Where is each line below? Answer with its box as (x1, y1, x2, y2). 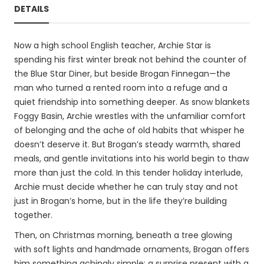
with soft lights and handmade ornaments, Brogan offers (14, 243, 249, 255)
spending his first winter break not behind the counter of (14, 54, 247, 65)
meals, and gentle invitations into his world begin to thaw (14, 153, 249, 164)
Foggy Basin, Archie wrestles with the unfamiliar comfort (14, 110, 246, 122)
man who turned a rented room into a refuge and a (14, 82, 227, 94)
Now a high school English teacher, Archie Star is (14, 39, 211, 51)
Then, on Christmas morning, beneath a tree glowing (14, 229, 232, 241)
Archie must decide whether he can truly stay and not (14, 181, 238, 193)
